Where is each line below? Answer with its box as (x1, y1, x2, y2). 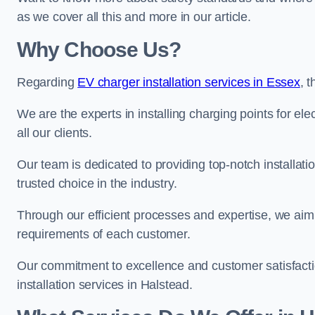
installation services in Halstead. (17, 278, 193, 292)
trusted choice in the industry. (17, 176, 177, 191)
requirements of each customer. (17, 227, 191, 241)
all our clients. (17, 126, 93, 140)
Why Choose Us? (17, 38, 181, 61)
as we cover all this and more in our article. (17, 10, 251, 24)
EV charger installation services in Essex (77, 75, 300, 89)
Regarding (17, 75, 78, 89)
